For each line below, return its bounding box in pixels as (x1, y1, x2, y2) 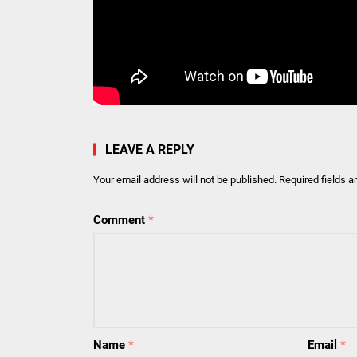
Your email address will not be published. (93, 174, 277, 186)
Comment (93, 213, 148, 228)
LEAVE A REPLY (105, 142, 194, 158)
